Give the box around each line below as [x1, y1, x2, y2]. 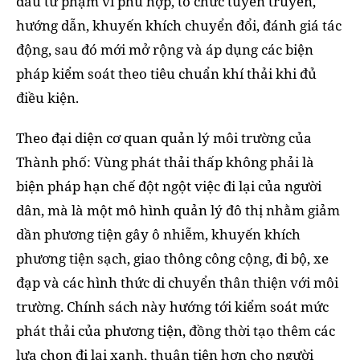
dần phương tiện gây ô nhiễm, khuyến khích [16, 225, 301, 244]
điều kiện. [16, 88, 79, 108]
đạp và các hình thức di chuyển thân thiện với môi [16, 273, 338, 292]
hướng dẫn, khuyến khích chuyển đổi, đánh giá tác [16, 16, 342, 35]
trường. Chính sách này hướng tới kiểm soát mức [16, 297, 329, 317]
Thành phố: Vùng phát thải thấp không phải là [16, 153, 314, 172]
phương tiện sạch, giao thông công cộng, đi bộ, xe [16, 249, 329, 268]
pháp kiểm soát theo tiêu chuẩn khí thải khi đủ [16, 64, 317, 84]
